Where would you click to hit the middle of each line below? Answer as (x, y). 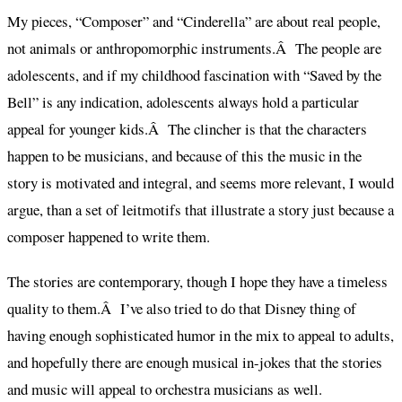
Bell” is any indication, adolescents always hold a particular (183, 101)
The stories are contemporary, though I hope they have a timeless (197, 282)
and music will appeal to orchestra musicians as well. (165, 389)
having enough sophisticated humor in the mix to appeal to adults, (201, 336)
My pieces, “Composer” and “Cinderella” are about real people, (194, 21)
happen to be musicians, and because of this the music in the (184, 155)
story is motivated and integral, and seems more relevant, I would (201, 182)
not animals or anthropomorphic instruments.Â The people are (194, 48)
